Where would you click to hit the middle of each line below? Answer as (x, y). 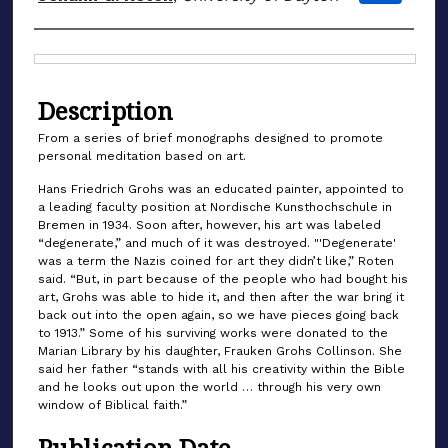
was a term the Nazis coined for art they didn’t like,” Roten (216, 260)
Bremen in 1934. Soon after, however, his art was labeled (209, 224)
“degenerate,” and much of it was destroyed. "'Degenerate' (217, 242)
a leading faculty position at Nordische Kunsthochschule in (215, 206)
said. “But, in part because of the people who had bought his (223, 278)
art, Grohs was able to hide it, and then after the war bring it (221, 296)
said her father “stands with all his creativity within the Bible (221, 368)
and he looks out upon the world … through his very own (209, 386)
